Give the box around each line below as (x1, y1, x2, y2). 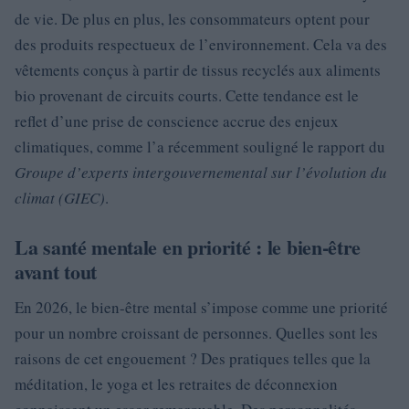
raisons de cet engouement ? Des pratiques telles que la (15, 348, 371, 369)
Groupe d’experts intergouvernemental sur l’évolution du (15, 162, 387, 183)
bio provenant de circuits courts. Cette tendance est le (15, 85, 359, 106)
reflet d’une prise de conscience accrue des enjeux (15, 110, 339, 131)
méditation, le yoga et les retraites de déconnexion (15, 373, 338, 394)
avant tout (15, 257, 97, 287)
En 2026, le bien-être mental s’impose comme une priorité (15, 297, 388, 318)
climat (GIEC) (15, 187, 105, 208)
